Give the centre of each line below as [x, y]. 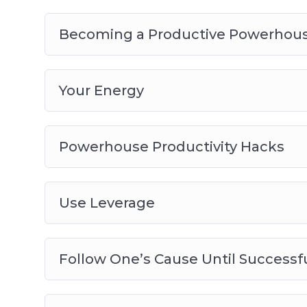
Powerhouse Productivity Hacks [171, 147]
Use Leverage [107, 203]
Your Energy [101, 91]
